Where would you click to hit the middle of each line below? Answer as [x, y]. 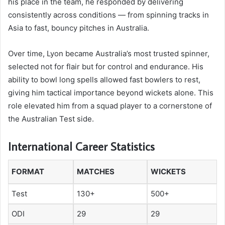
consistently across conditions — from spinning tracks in [108, 15]
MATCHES [96, 172]
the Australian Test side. [51, 119]
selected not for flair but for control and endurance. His [106, 66]
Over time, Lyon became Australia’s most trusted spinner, [109, 53]
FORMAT [28, 172]
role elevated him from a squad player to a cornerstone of [110, 105]
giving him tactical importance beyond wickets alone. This [111, 92]
